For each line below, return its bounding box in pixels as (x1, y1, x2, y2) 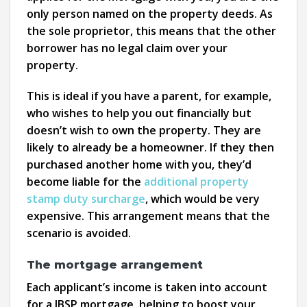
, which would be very (145, 191, 260, 207)
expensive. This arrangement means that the (27, 208, 270, 224)
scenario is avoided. (27, 225, 131, 241)
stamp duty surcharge (27, 191, 145, 207)
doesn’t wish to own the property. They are (27, 123, 261, 138)
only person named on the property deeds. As (27, 5, 273, 21)
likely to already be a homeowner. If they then (27, 140, 274, 156)
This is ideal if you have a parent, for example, (27, 88, 271, 104)
